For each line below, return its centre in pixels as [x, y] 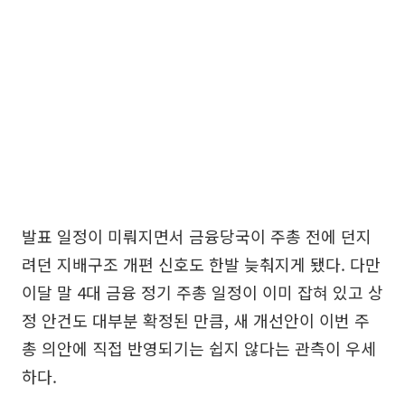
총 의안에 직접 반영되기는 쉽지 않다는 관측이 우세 [199, 348]
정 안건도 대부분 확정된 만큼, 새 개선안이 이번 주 [196, 320]
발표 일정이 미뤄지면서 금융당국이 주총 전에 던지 [197, 236]
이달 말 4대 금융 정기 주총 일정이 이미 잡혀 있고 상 [202, 292]
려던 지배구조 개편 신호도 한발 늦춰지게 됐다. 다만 [201, 264]
